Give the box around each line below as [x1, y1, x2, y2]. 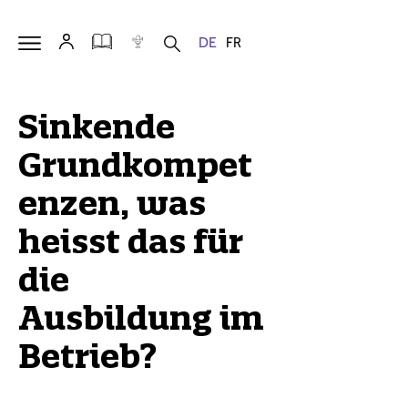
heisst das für [18, 221, 243, 261]
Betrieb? [18, 336, 157, 376]
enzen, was [18, 183, 206, 223]
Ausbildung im [18, 298, 264, 338]
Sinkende [18, 107, 175, 147]
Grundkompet [18, 145, 252, 185]
